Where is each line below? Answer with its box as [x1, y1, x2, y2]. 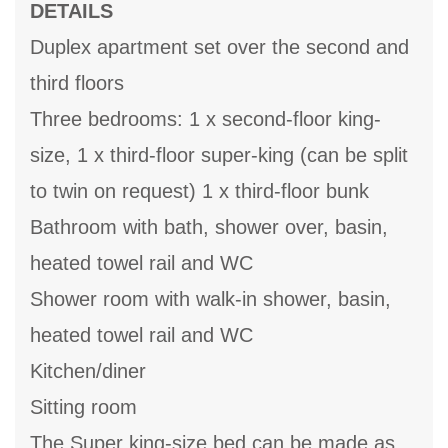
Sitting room [30, 396, 137, 419]
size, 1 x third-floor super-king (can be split [30, 144, 408, 167]
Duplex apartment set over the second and [30, 36, 409, 59]
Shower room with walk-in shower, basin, [30, 288, 391, 311]
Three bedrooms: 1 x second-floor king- [30, 108, 381, 131]
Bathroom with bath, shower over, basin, [30, 216, 388, 239]
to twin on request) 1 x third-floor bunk [30, 180, 369, 203]
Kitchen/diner [30, 360, 146, 383]
